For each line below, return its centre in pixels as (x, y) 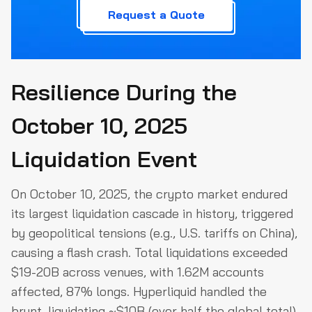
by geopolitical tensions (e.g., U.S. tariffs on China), (154, 233)
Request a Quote (156, 15)
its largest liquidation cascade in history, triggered (152, 214)
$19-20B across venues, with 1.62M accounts (138, 272)
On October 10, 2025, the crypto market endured (149, 194)
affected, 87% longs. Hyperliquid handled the (139, 292)
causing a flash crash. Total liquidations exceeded (149, 253)
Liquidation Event (104, 159)
